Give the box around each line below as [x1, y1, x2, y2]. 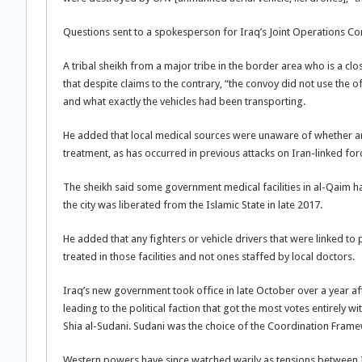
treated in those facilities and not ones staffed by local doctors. [63, 250, 355, 263]
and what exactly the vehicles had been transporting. [63, 95, 305, 107]
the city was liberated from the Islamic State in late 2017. [63, 198, 322, 211]
